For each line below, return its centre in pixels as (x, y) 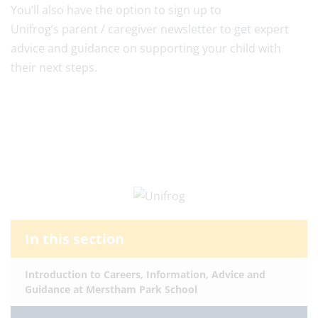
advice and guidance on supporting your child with (146, 48)
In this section (75, 239)
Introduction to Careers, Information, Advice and (145, 275)
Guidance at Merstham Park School (111, 290)
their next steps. (55, 67)
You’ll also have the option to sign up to (116, 10)
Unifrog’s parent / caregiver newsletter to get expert (150, 29)
